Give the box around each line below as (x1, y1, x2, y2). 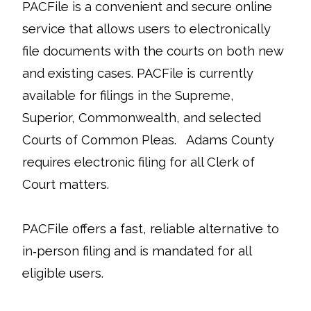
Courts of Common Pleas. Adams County (22, 133, 274, 147)
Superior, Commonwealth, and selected (22, 110, 261, 125)
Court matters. (22, 177, 109, 192)
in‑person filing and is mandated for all (22, 244, 251, 258)
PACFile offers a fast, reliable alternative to (22, 221, 279, 236)
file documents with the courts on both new (22, 44, 283, 58)
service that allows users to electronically (22, 22, 271, 36)
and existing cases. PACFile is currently (22, 66, 253, 81)
